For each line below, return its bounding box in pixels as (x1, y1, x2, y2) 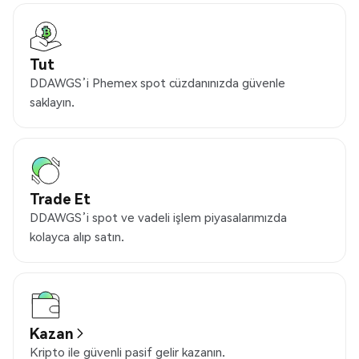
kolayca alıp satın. (30, 228, 124, 245)
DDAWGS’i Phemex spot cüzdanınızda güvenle (30, 75, 285, 91)
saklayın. (30, 94, 75, 111)
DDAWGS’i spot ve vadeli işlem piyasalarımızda (30, 209, 287, 226)
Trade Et (30, 189, 91, 208)
